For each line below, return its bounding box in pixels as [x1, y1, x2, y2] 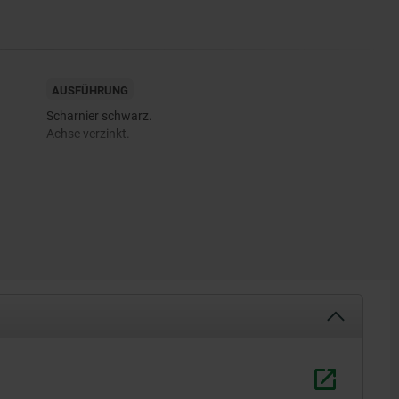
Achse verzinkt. [45, 126, 130, 142]
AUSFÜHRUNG [51, 84, 128, 98]
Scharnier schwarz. [45, 109, 152, 124]
